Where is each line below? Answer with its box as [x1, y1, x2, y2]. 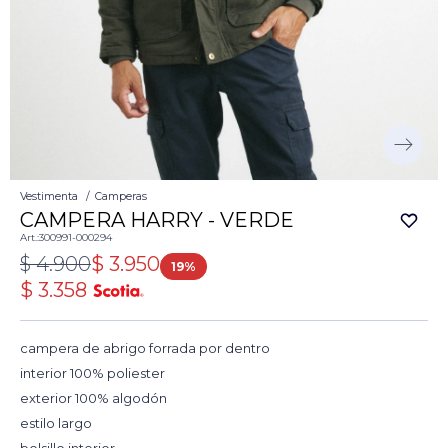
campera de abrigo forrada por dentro [20, 340, 270, 357]
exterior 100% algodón [20, 390, 167, 407]
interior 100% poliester [20, 365, 165, 382]
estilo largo [20, 415, 92, 432]
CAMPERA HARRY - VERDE [20, 208, 294, 233]
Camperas [95, 190, 147, 204]
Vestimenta [20, 190, 78, 204]
